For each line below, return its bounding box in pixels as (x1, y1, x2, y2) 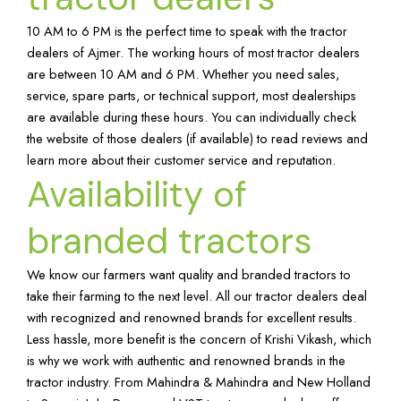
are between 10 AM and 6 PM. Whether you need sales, (27, 64, 339, 83)
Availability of (27, 170, 247, 218)
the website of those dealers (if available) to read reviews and (27, 128, 368, 148)
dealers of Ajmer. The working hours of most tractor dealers (27, 42, 360, 62)
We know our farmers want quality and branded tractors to (27, 264, 351, 284)
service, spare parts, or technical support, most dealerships (27, 85, 356, 105)
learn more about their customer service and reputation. (27, 149, 336, 169)
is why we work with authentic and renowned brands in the (27, 350, 346, 370)
